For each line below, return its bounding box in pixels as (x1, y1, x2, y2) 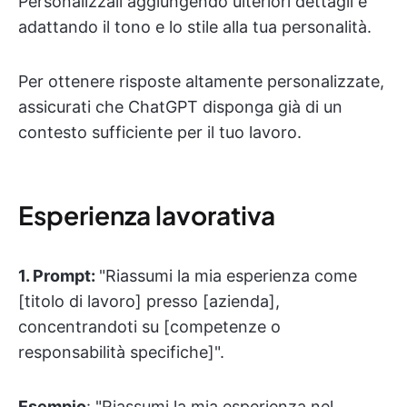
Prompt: (33, 266, 99, 285)
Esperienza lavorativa (18, 199, 275, 231)
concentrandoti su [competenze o (18, 317, 281, 336)
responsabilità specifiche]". (18, 342, 224, 362)
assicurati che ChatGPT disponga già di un (18, 97, 342, 116)
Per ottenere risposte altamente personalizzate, (18, 72, 384, 91)
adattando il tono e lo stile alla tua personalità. (18, 17, 372, 36)
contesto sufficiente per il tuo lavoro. (18, 123, 302, 142)
